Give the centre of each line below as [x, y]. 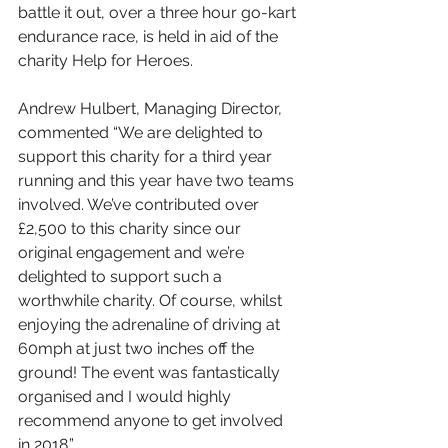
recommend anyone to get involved [152, 420]
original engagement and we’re [133, 252]
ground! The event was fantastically [151, 372]
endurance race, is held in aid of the [150, 36]
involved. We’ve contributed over [140, 204]
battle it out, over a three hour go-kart [159, 12]
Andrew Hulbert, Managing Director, [152, 108]
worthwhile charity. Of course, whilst [152, 300]
